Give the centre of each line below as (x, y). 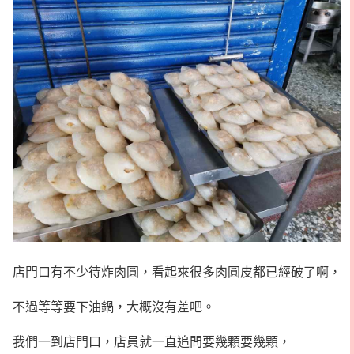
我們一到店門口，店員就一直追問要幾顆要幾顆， (152, 341)
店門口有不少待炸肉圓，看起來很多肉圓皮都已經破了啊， (177, 271)
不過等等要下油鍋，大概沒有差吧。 (114, 306)
